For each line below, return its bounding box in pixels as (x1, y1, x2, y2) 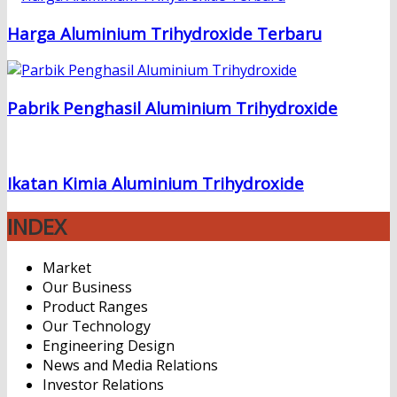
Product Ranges (43, 297, 148, 317)
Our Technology (43, 316, 151, 337)
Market (43, 258, 91, 278)
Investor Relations (43, 375, 164, 395)
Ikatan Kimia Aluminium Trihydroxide (7, 171, 304, 194)
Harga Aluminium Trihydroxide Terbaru (7, 21, 322, 44)
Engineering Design (43, 336, 175, 356)
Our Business (43, 277, 132, 298)
